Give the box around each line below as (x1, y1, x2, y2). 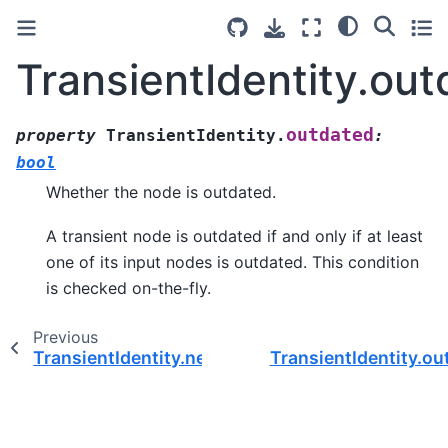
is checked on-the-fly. (46, 278, 211, 299)
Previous (32, 327, 98, 348)
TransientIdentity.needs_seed (33, 347, 287, 369)
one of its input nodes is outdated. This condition (46, 252, 419, 273)
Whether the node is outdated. (46, 181, 276, 202)
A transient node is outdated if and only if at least (46, 226, 423, 247)
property (16, 125, 96, 145)
